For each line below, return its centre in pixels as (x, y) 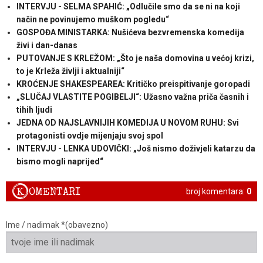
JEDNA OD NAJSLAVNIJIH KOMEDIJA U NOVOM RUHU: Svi (127, 122)
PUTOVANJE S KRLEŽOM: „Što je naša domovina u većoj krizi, (135, 58)
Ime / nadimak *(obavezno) (57, 225)
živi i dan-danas (47, 45)
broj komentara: (216, 191)
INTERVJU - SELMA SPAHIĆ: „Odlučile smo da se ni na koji (128, 6)
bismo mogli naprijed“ (60, 161)
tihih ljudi (34, 109)
